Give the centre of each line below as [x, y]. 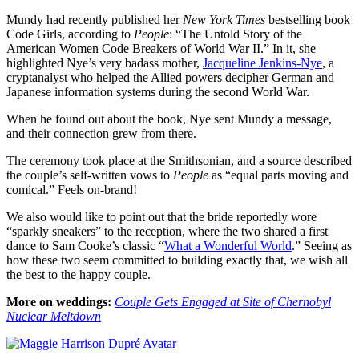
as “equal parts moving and [280, 175]
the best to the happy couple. [79, 275]
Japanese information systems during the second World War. [158, 92]
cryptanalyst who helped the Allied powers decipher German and [170, 78]
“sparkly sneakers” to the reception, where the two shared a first [167, 232]
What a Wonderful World [228, 246]
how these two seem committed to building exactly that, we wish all [177, 260]
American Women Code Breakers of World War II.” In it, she [161, 49]
